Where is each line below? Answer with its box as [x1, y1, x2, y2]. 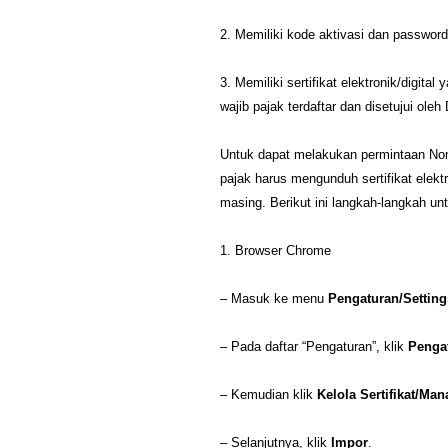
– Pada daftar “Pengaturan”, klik [220, 339, 408, 355]
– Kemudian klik [220, 387, 317, 403]
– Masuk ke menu [220, 291, 328, 307]
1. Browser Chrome [220, 243, 331, 259]
